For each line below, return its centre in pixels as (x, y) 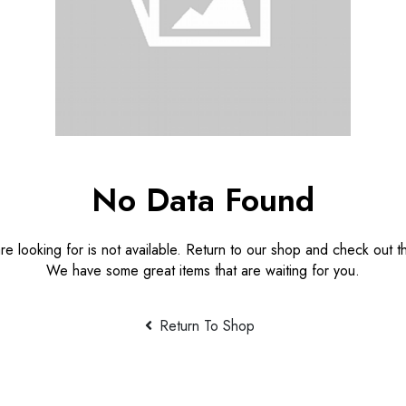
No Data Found (203, 200)
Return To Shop (207, 326)
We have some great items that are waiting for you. (203, 271)
